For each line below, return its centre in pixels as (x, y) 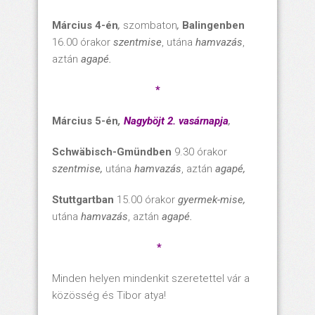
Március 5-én (85, 121)
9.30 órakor (201, 152)
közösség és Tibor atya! (109, 295)
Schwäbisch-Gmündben (113, 152)
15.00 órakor (147, 199)
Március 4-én (85, 25)
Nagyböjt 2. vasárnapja (176, 121)
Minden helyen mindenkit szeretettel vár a (151, 278)
